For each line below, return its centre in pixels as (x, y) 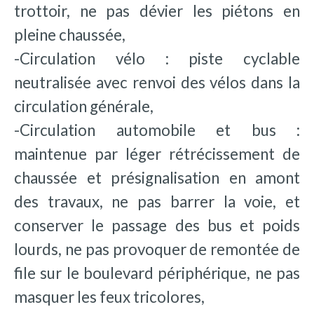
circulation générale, (84, 106)
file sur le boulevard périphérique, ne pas (157, 273)
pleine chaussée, (70, 34)
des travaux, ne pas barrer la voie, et (157, 201)
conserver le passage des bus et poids (157, 225)
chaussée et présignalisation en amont (157, 177)
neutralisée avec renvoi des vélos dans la (157, 82)
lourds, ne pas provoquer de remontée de (157, 249)
